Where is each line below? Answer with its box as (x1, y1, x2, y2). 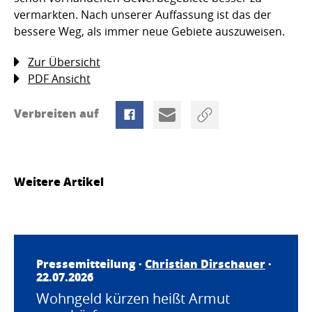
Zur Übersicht (28, 54, 100, 70)
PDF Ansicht (28, 70, 91, 86)
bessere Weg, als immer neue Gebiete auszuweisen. (14, 23, 285, 39)
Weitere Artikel (14, 173, 104, 189)
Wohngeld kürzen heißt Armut (36, 288, 230, 308)
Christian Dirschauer (145, 255, 265, 272)
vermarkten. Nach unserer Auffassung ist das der (14, 6, 272, 22)
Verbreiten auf (14, 104, 102, 121)
